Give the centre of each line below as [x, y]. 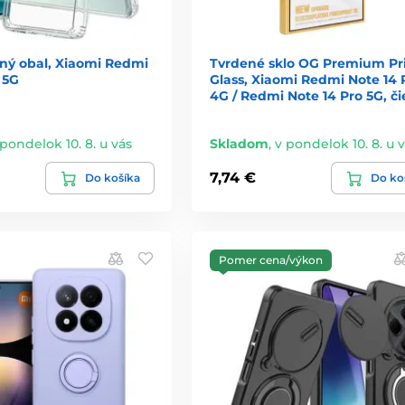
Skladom [239, 143]
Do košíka [112, 177]
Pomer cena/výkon [270, 259]
